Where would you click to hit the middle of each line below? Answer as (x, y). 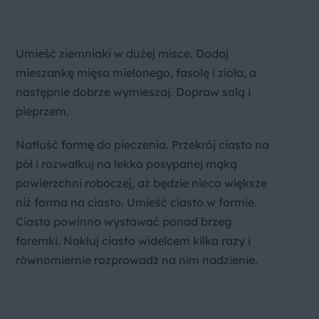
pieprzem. (42, 111)
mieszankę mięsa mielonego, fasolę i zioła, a (136, 73)
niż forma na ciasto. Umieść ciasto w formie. (136, 203)
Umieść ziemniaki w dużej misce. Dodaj (122, 54)
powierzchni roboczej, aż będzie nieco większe (141, 183)
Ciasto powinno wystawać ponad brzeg (124, 222)
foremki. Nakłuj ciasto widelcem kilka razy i (133, 241)
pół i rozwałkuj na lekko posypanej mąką (126, 164)
